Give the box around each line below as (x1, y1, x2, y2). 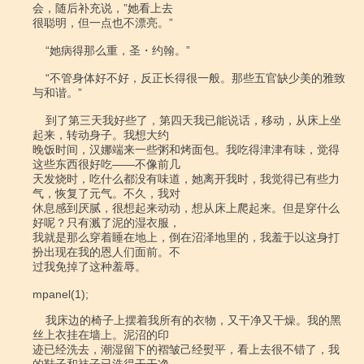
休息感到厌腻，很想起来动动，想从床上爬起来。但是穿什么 (32, 201, 340, 214)
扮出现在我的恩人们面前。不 (32, 245, 180, 258)
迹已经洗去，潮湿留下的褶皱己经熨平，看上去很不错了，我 (32, 343, 340, 356)
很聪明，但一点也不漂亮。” (32, 16, 173, 29)
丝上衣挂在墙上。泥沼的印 (32, 328, 169, 341)
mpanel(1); (32, 288, 89, 301)
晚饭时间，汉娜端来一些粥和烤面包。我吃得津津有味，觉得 (32, 143, 340, 156)
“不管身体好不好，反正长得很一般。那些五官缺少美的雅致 (32, 71, 45, 84)
